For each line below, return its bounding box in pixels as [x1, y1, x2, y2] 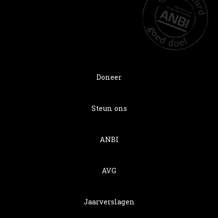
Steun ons [91, 104, 127, 113]
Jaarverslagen [83, 197, 135, 206]
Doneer [96, 73, 122, 82]
